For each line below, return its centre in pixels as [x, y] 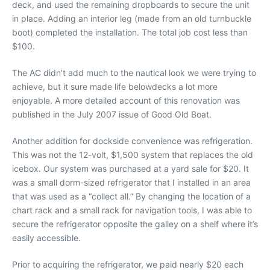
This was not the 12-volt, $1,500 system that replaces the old [133, 154]
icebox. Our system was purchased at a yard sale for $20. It [130, 168]
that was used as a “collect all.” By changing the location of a [131, 196]
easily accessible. [46, 237]
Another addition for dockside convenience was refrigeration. [132, 140]
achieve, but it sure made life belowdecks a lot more [115, 86]
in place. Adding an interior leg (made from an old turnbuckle [132, 18]
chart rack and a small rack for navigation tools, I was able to [132, 210]
